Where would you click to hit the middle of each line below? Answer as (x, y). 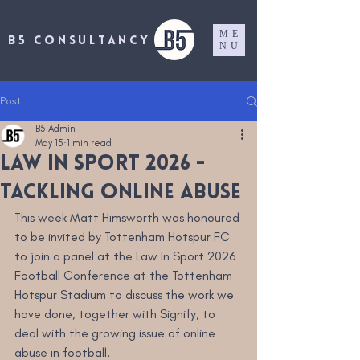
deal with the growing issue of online (117, 333)
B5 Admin (55, 129)
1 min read (89, 143)
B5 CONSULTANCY (80, 41)
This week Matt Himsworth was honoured (129, 217)
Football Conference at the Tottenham (125, 275)
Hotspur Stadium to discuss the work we (126, 295)
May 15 (49, 143)
